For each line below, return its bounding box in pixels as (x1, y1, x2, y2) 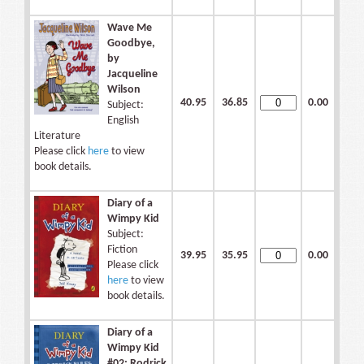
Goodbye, (107, 37, 155, 50)
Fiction (107, 244, 137, 257)
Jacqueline (107, 68, 158, 81)
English (107, 115, 139, 128)
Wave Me (107, 22, 152, 35)
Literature (34, 130, 80, 143)
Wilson (107, 84, 141, 97)
